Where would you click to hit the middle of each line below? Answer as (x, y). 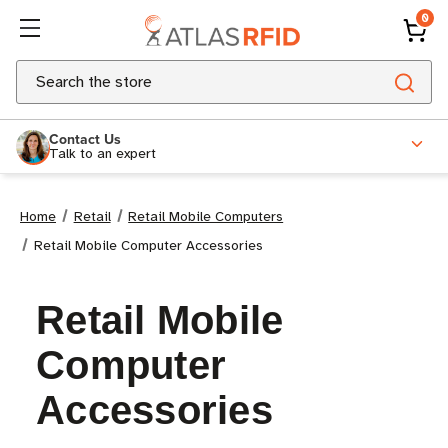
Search (40, 72)
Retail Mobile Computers (206, 216)
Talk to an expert (102, 153)
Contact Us (85, 138)
